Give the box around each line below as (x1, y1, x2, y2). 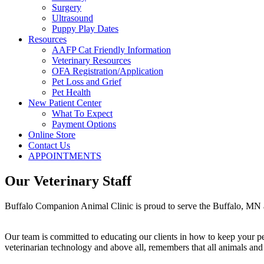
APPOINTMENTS (28, 151, 101, 161)
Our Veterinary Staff (5, 173, 131, 189)
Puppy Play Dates (52, 24, 118, 34)
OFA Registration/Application (52, 66, 163, 77)
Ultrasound (52, 13, 93, 24)
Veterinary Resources (52, 55, 131, 66)
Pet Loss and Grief (52, 77, 121, 87)
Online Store (28, 130, 75, 140)
